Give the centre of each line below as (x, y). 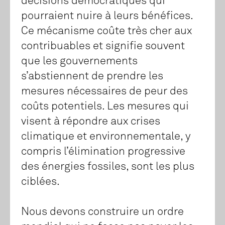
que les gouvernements (79, 62)
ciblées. (40, 182)
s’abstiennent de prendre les (92, 77)
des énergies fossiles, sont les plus (108, 167)
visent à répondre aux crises (91, 122)
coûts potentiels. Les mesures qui (105, 107)
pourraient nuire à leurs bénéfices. (107, 16)
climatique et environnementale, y (106, 137)
